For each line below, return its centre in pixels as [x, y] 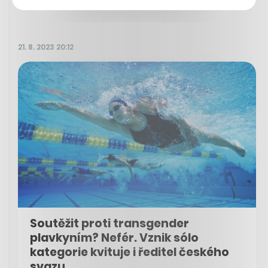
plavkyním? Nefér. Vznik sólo [114, 238]
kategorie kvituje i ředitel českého [130, 252]
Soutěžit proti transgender [109, 224]
